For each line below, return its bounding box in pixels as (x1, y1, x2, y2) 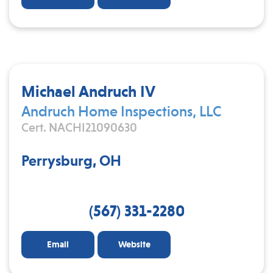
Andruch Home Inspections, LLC (21, 102, 221, 120)
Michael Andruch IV (21, 82, 155, 101)
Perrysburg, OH (21, 152, 121, 169)
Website (118, 238, 151, 250)
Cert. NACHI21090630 (21, 120, 137, 135)
